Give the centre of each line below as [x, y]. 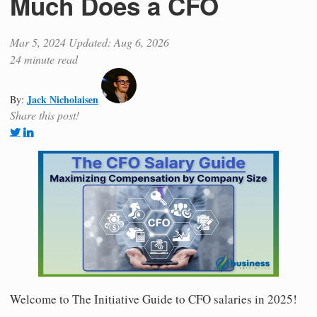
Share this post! [45, 115]
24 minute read [44, 59]
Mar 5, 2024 [38, 42]
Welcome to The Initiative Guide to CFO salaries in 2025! [154, 299]
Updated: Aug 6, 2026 [119, 42]
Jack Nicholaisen [63, 99]
